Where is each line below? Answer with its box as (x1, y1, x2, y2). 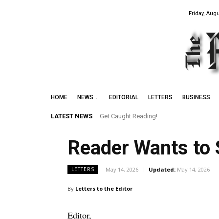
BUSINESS (182, 94, 210, 101)
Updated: (149, 166, 175, 174)
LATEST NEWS (51, 112, 92, 120)
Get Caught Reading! (100, 112, 157, 120)
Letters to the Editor (75, 185, 132, 193)
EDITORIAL (109, 94, 138, 101)
